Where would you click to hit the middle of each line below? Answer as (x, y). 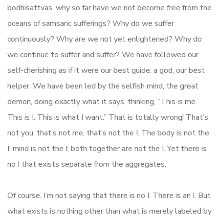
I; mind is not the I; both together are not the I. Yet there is (107, 149)
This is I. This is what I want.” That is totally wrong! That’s (108, 118)
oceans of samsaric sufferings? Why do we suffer (91, 24)
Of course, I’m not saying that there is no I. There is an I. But (109, 196)
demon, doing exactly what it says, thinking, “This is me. (102, 102)
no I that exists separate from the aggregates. (87, 164)
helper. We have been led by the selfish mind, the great (103, 86)
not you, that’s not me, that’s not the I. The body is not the (108, 133)
